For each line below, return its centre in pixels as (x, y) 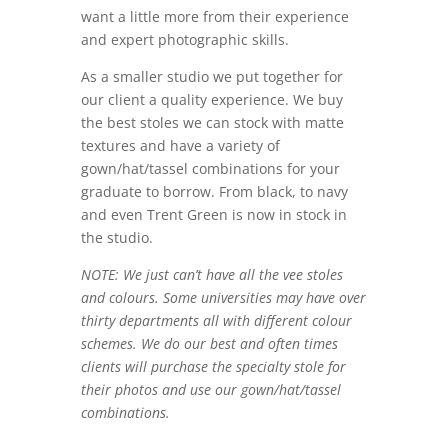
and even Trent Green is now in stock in (213, 214)
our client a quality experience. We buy (211, 99)
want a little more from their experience (214, 16)
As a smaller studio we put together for (211, 76)
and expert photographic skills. (184, 39)
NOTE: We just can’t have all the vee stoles (211, 274)
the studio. (116, 237)
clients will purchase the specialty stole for (213, 366)
